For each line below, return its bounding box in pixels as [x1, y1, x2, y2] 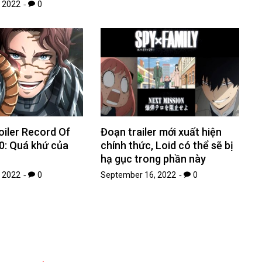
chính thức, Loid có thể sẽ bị [101, 139, 234, 152]
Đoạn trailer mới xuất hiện [101, 126, 222, 139]
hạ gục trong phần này [101, 153, 206, 166]
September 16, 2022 [101, 170, 177, 180]
